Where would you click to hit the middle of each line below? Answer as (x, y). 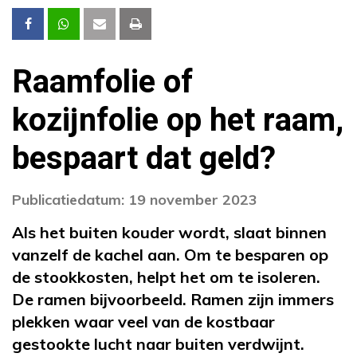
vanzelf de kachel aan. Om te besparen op (170, 254)
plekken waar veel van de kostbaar (143, 321)
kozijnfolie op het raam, (178, 120)
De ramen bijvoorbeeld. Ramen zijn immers (173, 299)
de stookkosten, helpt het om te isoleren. (166, 277)
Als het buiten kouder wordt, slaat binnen (169, 232)
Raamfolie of (102, 82)
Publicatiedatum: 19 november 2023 (135, 199)
